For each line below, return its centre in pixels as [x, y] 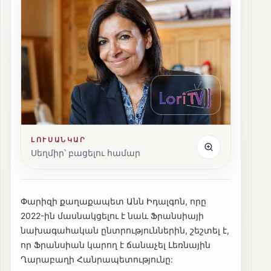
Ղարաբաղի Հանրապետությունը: [97, 259]
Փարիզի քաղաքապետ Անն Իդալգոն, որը [113, 201]
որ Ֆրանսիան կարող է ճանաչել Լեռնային [116, 244]
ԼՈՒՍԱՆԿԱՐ [59, 139]
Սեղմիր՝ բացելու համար [86, 152]
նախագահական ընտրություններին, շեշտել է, [125, 230]
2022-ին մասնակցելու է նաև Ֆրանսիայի [112, 215]
